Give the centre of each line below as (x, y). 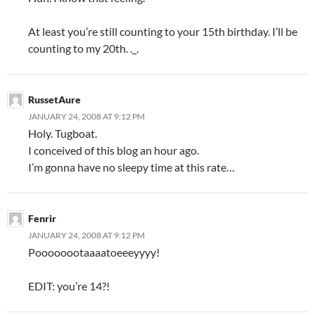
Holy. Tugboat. (63, 133)
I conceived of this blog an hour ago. (114, 150)
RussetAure (54, 99)
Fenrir (42, 218)
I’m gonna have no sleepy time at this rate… (131, 167)
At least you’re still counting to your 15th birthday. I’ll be (163, 31)
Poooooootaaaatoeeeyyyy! (94, 252)
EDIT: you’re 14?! (69, 285)
